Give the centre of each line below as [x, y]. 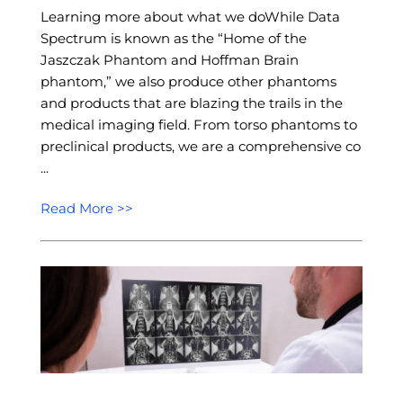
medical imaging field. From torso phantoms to [198, 125]
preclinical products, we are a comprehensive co [200, 147]
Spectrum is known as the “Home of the [173, 39]
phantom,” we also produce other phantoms [188, 82]
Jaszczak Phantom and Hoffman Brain [169, 60]
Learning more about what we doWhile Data [190, 17]
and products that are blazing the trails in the [191, 103]
